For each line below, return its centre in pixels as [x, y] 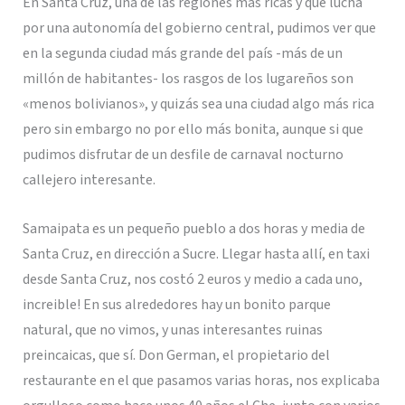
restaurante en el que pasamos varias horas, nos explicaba [201, 380]
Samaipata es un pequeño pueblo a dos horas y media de [193, 228]
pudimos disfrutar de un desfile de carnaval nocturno [183, 155]
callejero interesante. [89, 180]
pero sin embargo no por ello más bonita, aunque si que [193, 130]
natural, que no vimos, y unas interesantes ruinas [172, 330]
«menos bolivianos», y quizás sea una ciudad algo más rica [198, 104]
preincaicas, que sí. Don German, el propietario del [176, 355]
